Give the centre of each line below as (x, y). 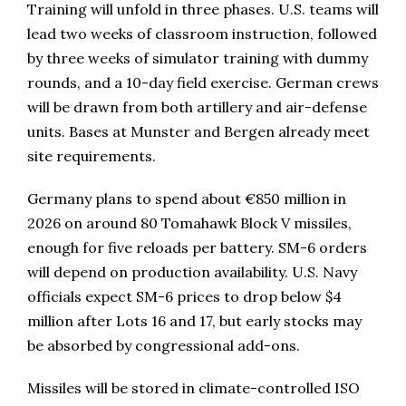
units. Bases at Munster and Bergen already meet (198, 132)
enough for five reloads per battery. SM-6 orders (197, 248)
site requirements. (92, 156)
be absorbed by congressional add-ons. (164, 346)
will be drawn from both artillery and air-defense (197, 107)
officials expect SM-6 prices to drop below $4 (184, 297)
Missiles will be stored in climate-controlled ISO (193, 388)
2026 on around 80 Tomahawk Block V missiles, (189, 223)
